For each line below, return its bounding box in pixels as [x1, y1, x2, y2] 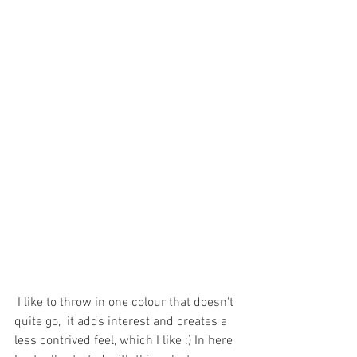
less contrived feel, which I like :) [14, 332, 194, 349]
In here [194, 332, 236, 349]
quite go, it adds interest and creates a [14, 313, 230, 330]
